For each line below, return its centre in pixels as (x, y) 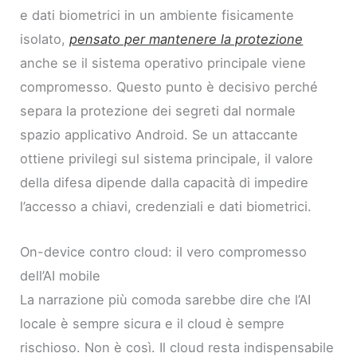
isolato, (45, 39)
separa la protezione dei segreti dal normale (158, 111)
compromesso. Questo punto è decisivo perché (169, 87)
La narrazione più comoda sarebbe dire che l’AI (166, 299)
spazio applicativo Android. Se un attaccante (159, 135)
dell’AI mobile (61, 275)
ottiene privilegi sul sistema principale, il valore (167, 159)
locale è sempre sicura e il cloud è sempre (153, 323)
